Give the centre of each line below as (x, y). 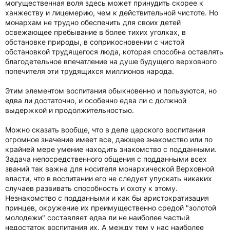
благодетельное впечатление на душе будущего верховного (111, 61)
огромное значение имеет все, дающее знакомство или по (109, 139)
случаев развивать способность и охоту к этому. (91, 188)
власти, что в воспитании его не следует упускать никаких (109, 178)
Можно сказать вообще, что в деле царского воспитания (105, 130)
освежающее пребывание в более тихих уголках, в (95, 32)
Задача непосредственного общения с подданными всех (106, 159)
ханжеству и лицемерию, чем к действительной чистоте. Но (112, 13)
